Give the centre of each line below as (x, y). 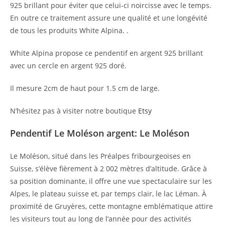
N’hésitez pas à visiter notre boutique (74, 110)
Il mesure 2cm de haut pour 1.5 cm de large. (85, 88)
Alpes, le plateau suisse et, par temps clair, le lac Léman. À (108, 193)
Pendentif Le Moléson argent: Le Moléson (100, 133)
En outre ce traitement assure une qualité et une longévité (109, 18)
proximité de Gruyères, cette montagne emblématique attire (111, 206)
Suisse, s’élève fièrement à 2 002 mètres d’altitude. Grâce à (108, 168)
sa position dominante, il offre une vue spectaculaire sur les (111, 181)
